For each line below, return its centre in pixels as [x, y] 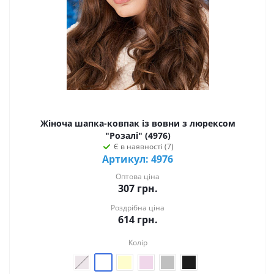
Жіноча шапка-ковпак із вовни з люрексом [138, 123]
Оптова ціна [138, 176]
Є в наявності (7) [144, 146]
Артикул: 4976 [138, 159]
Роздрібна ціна [138, 207]
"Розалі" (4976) [138, 135]
